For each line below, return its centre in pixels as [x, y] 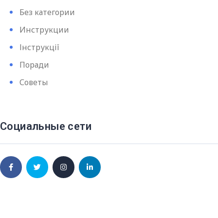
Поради [34, 65]
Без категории [47, 12]
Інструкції [39, 47]
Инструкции [44, 30]
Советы [34, 82]
